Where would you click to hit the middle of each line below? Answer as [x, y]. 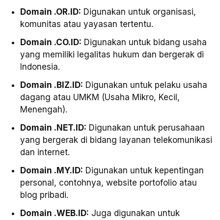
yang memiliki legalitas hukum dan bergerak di [112, 55]
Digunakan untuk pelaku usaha [145, 85]
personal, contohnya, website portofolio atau [108, 183]
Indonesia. [40, 67]
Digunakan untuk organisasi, [138, 12]
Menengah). [43, 110]
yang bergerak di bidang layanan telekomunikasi [116, 140]
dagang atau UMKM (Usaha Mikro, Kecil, [100, 97]
